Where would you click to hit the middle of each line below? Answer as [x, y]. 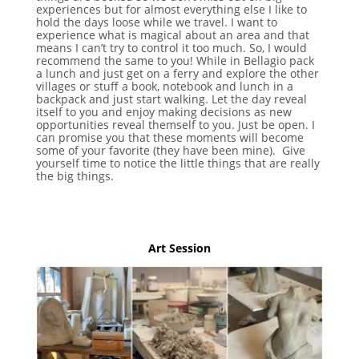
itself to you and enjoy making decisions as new [163, 111]
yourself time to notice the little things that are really [177, 163]
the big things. [75, 175]
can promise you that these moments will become [169, 137]
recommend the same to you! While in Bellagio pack [175, 60]
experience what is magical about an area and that [172, 34]
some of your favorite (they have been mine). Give [170, 150]
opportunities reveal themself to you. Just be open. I [175, 124]
